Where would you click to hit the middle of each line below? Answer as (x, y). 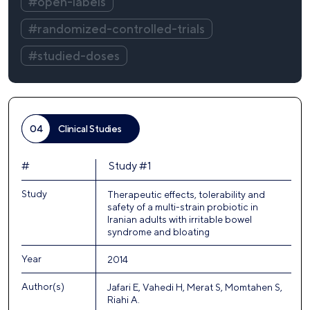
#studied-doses (74, 56)
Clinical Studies (90, 129)
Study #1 (130, 166)
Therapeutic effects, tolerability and (186, 195)
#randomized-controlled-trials (117, 29)
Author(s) (43, 287)
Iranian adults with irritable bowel (179, 220)
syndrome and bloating (158, 232)
